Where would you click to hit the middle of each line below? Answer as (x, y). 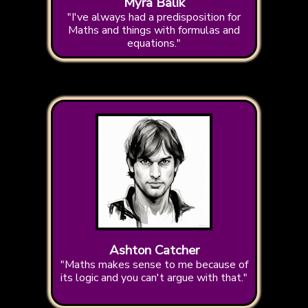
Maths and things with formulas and (154, 31)
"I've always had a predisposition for (154, 18)
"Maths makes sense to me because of (154, 265)
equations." (154, 44)
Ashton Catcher (154, 251)
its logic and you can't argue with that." (154, 278)
